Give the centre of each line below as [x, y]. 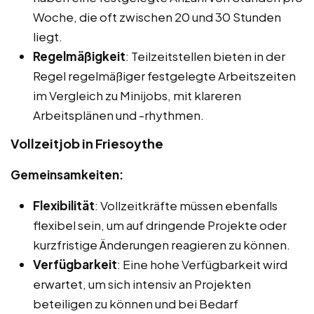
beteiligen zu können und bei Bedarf [136, 303]
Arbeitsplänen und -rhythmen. [118, 115]
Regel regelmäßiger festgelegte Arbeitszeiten [164, 75]
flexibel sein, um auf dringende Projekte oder [160, 225]
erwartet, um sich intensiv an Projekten [142, 284]
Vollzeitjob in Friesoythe [87, 143]
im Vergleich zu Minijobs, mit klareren [137, 95]
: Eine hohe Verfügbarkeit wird [202, 264]
